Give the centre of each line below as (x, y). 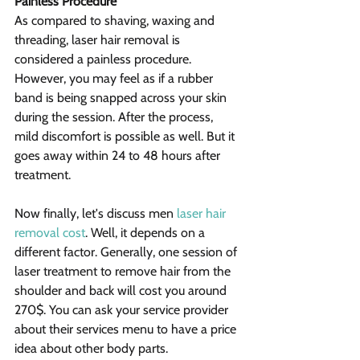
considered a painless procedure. (104, 59)
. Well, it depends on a (147, 233)
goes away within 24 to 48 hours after (119, 156)
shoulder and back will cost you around (122, 291)
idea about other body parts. (91, 349)
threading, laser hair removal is (99, 40)
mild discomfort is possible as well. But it (126, 137)
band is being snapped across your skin (122, 98)
